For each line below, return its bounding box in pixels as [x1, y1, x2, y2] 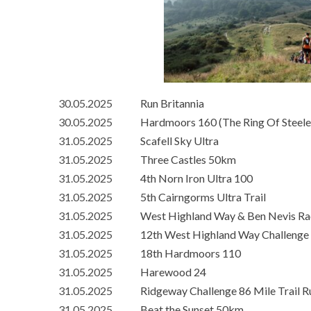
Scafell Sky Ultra [140, 134, 219, 148]
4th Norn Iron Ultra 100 [140, 171, 253, 185]
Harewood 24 [140, 265, 206, 279]
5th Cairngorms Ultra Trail [140, 190, 266, 204]
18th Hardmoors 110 [140, 246, 241, 260]
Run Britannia [140, 96, 204, 110]
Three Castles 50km [140, 153, 236, 167]
